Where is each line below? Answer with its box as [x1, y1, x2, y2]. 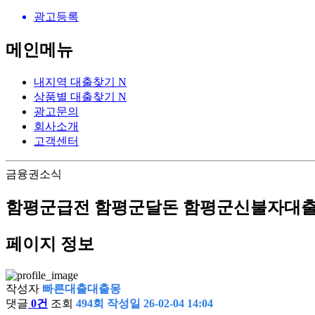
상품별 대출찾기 [34, 91, 118, 103]
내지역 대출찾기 [34, 76, 118, 89]
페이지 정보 [6, 234, 94, 253]
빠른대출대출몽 [42, 282, 121, 295]
